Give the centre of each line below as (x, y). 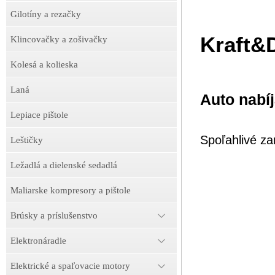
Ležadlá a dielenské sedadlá (64, 165)
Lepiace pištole (39, 115)
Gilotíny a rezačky (46, 14)
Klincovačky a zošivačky (59, 39)
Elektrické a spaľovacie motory (70, 266)
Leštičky (27, 140)
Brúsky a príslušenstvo (54, 215)
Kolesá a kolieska (44, 64)
